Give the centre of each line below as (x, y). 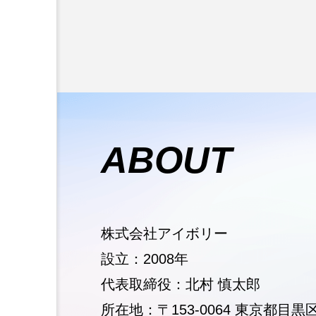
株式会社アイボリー (165, 233)
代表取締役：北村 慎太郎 (181, 284)
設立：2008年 (145, 259)
